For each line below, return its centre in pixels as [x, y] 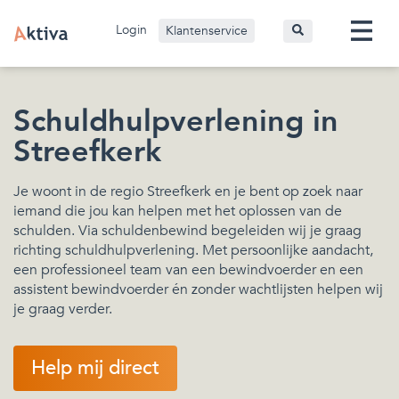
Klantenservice [207, 31]
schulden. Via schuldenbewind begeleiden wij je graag [187, 231]
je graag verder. [63, 309]
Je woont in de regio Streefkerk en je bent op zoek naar [188, 191]
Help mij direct [95, 368]
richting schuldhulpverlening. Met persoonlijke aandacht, [193, 250]
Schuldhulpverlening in [176, 122]
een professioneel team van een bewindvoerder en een [188, 270]
